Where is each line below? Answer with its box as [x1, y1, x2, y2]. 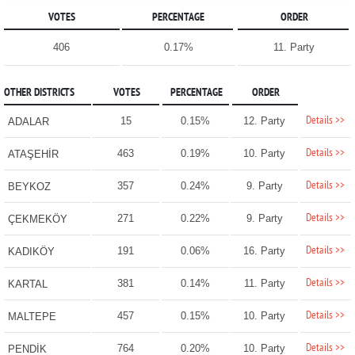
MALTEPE [7, 311, 56, 323]
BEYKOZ [7, 181, 51, 193]
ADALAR [7, 116, 49, 128]
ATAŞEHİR [7, 148, 59, 161]
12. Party [243, 115, 286, 128]
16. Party [243, 245, 286, 258]
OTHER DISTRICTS [3, 86, 74, 101]
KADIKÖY [7, 246, 55, 258]
